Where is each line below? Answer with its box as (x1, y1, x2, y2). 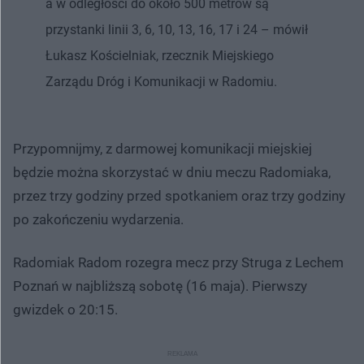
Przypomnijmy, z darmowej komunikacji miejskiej (13, 140, 312, 157)
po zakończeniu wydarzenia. (13, 210, 184, 227)
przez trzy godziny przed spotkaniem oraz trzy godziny (13, 187, 345, 204)
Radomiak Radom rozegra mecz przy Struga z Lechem (13, 253, 344, 271)
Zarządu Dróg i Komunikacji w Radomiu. (45, 73, 277, 89)
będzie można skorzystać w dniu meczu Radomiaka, (13, 163, 331, 180)
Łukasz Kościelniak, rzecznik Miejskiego (45, 47, 274, 63)
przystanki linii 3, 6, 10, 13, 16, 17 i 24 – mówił (45, 21, 308, 37)
